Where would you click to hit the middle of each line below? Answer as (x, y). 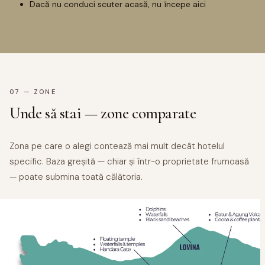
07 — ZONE (33, 91)
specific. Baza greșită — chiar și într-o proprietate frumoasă (129, 161)
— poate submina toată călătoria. (76, 177)
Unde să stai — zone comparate (103, 113)
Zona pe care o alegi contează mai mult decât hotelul (117, 146)
